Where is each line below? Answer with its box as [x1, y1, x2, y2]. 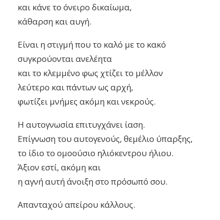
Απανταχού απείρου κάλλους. [18, 199, 135, 211]
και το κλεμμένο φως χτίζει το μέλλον [18, 67, 163, 79]
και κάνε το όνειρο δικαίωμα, [18, 1, 132, 13]
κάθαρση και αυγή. [18, 16, 91, 27]
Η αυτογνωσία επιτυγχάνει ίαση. [18, 119, 145, 131]
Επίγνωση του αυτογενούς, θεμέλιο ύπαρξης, [18, 133, 192, 145]
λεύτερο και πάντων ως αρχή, [18, 82, 133, 93]
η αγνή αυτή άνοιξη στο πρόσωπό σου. [18, 176, 167, 188]
